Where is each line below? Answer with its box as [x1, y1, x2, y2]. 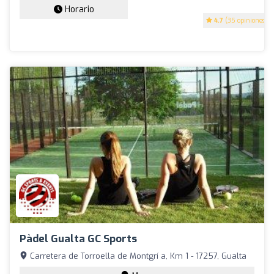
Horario [62, 4, 94, 16]
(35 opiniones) [223, 17, 267, 25]
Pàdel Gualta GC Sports [20, 231, 137, 246]
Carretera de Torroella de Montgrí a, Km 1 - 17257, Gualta [28, 250, 246, 261]
